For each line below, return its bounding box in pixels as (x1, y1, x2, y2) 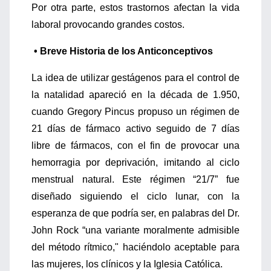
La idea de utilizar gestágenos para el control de (31, 73, 240, 83)
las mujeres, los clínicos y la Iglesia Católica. (31, 259, 223, 269)
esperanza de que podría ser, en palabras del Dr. (31, 208, 240, 218)
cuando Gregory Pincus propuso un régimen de (31, 106, 240, 117)
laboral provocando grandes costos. (31, 19, 184, 30)
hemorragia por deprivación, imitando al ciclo (31, 157, 240, 168)
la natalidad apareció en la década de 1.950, (31, 90, 240, 100)
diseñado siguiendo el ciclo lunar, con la (31, 191, 240, 201)
